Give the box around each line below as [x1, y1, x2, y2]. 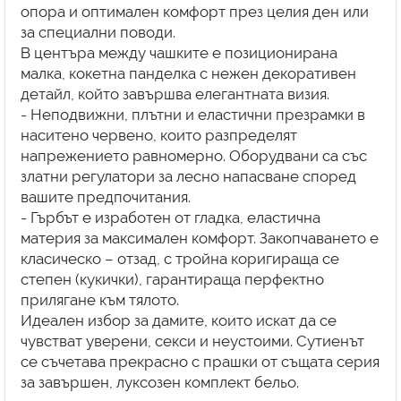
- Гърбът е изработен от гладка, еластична [20, 208, 320, 226]
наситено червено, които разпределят [20, 125, 297, 144]
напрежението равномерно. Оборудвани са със [20, 146, 367, 165]
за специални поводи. [20, 22, 175, 41]
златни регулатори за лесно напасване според [20, 166, 356, 185]
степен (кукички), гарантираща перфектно [20, 269, 324, 288]
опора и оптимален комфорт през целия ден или [20, 2, 369, 21]
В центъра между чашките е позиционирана [20, 43, 337, 62]
